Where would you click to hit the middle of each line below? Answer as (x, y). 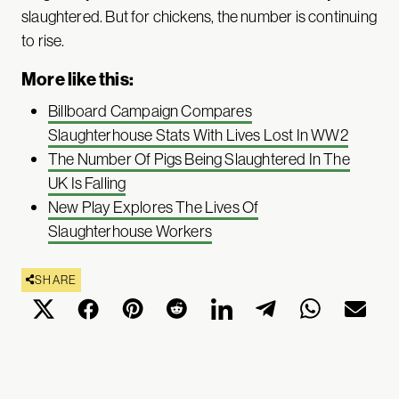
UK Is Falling (87, 183)
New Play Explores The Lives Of (154, 207)
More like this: (77, 78)
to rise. (43, 40)
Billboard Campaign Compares (150, 110)
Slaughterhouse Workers (130, 231)
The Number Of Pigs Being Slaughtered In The (199, 159)
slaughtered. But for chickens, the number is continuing (199, 16)
